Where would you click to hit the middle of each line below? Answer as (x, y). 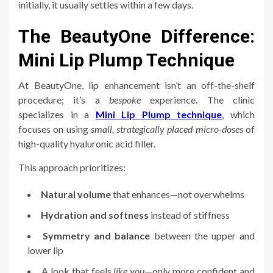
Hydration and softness (95, 215)
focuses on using (55, 129)
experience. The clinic (198, 100)
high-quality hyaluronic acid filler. (87, 144)
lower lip (45, 250)
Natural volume (76, 194)
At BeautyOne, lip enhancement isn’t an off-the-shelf (136, 85)
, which (239, 115)
